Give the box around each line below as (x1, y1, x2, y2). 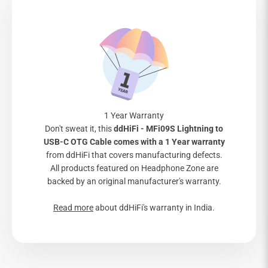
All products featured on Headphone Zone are (50, 163, 218, 173)
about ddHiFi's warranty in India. (93, 202, 215, 212)
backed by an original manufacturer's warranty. (47, 176, 221, 186)
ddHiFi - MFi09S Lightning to (114, 123, 223, 133)
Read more (53, 202, 93, 212)
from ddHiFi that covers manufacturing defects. (45, 150, 223, 160)
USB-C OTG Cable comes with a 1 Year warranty (43, 136, 225, 147)
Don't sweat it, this (45, 123, 114, 133)
